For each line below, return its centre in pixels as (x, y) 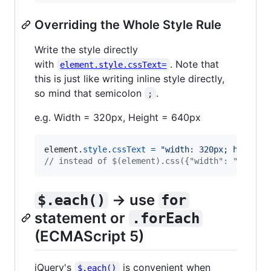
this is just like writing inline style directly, (129, 78)
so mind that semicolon (90, 93)
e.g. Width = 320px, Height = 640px (118, 117)
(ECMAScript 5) (89, 236)
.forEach (165, 218)
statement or (82, 218)
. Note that (196, 64)
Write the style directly (86, 49)
